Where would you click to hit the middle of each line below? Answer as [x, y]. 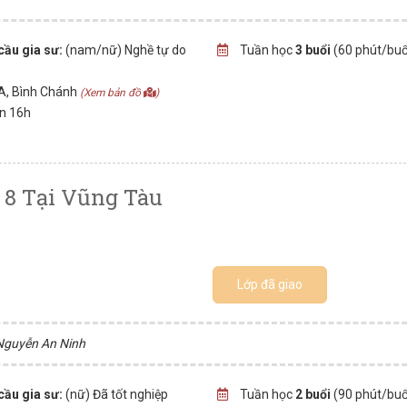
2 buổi [313, 394]
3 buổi [313, 50]
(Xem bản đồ [112, 93]
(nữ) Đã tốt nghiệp [116, 394]
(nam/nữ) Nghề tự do [125, 50]
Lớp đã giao [270, 284]
